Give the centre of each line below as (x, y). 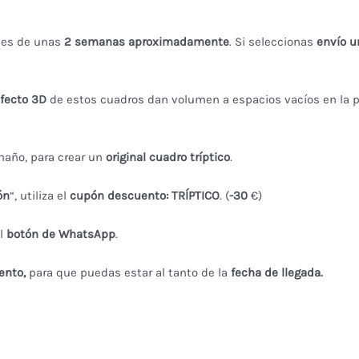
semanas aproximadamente (151, 41)
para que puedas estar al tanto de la (128, 272)
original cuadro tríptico (167, 157)
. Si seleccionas (272, 41)
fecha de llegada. (276, 272)
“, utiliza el (39, 195)
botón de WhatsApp (61, 234)
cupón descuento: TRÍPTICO (144, 195)
